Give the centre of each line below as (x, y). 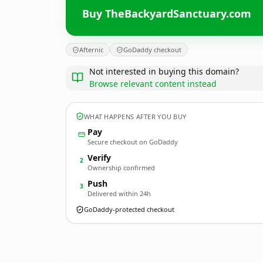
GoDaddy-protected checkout (129, 209)
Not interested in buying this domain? (164, 71)
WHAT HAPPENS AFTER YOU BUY (135, 116)
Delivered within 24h (119, 193)
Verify (99, 158)
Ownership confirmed (121, 168)
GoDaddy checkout (152, 50)
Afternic (91, 50)
